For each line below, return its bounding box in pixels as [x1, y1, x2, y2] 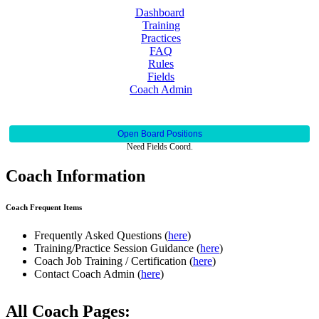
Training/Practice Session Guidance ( [34, 242, 200, 255]
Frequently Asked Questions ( [34, 229, 168, 242]
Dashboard [135, 6, 184, 19]
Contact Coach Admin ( [34, 268, 141, 281]
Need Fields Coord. [126, 141, 193, 152]
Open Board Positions [117, 128, 202, 139]
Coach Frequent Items [6, 203, 82, 212]
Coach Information [6, 166, 145, 185]
